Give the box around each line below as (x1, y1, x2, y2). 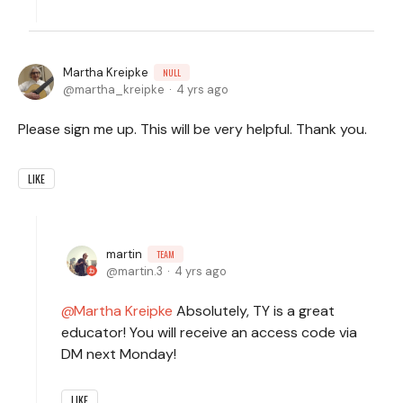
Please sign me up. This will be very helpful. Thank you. (18, 119, 367, 139)
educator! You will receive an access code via (61, 322, 357, 342)
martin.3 (118, 263, 163, 279)
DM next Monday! (61, 344, 176, 363)
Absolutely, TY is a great (173, 300, 335, 320)
